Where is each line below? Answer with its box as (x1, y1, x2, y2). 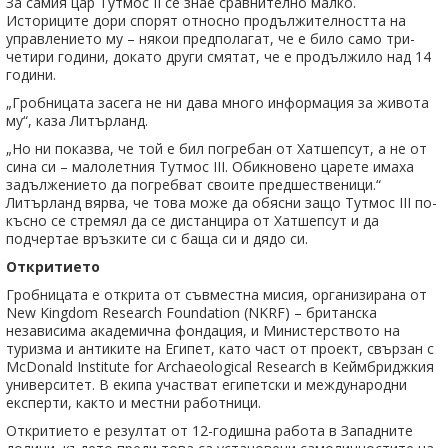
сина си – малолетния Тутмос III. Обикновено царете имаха (6, 157, 414, 177)
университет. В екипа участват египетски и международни (6, 375, 407, 395)
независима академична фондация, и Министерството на (6, 321, 400, 341)
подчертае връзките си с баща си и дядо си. (6, 229, 308, 249)
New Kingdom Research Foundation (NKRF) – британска (6, 303, 377, 323)
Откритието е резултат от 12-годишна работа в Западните (6, 421, 413, 441)
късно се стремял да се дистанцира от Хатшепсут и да (6, 211, 379, 231)
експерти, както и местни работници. (6, 393, 261, 413)
